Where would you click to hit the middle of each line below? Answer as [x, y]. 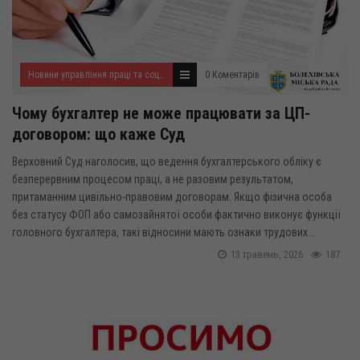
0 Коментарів [232, 74]
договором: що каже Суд [98, 134]
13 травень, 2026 [267, 254]
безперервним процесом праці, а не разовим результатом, [153, 179]
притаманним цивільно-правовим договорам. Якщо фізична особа [172, 196]
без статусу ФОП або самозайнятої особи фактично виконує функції [176, 214]
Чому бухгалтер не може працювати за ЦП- [161, 113]
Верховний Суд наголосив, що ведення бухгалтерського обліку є [167, 161]
